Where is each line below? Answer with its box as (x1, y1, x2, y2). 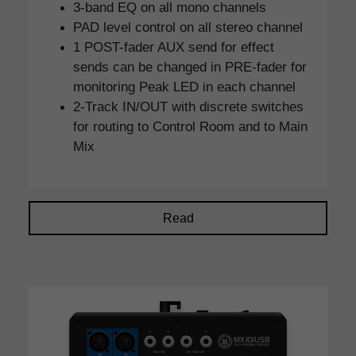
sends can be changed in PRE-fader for (73, 59, 307, 75)
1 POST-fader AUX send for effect (73, 39, 274, 56)
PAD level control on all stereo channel (73, 19, 303, 36)
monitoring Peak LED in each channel (73, 79, 296, 95)
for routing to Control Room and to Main (73, 118, 308, 135)
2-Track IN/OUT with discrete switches (73, 99, 304, 115)
